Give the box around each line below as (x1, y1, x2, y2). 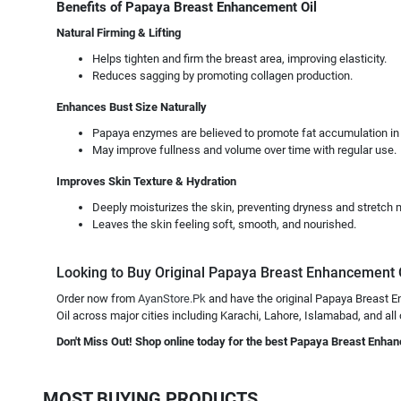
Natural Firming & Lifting (56, 26, 181, 39)
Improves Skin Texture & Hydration (56, 175, 236, 188)
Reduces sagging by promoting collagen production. (92, 69, 353, 82)
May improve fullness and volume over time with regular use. (92, 143, 397, 157)
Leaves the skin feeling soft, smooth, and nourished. (92, 218, 356, 231)
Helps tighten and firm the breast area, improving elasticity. (92, 52, 387, 65)
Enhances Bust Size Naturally (56, 100, 207, 114)
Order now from (56, 292, 138, 305)
